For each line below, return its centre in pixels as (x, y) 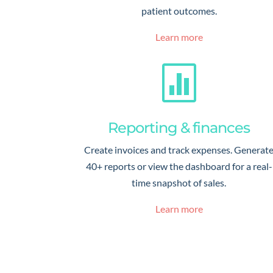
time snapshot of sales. (179, 182)
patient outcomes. (179, 11)
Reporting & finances (179, 127)
